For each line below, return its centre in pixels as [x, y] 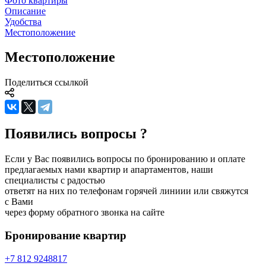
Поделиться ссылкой [47, 83]
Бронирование [42, 235]
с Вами [19, 202]
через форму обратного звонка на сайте [85, 213]
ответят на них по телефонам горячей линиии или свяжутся [126, 191]
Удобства [23, 21]
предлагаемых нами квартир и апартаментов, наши [109, 170]
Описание [25, 11]
